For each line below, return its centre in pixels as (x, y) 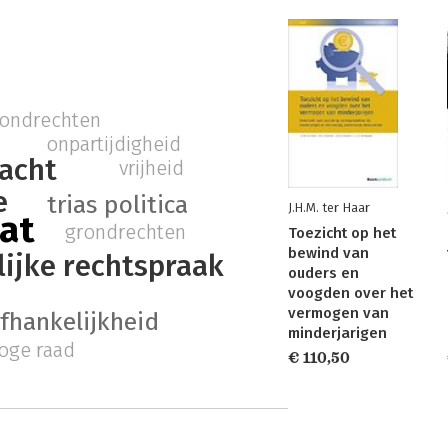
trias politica (118, 204)
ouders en (323, 273)
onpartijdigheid (113, 144)
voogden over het (350, 293)
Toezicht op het (342, 233)
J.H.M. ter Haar (329, 207)
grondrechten (126, 232)
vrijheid (152, 167)
